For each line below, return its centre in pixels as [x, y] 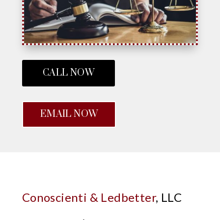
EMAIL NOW [69, 114]
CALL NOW [68, 73]
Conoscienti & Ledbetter [89, 197]
